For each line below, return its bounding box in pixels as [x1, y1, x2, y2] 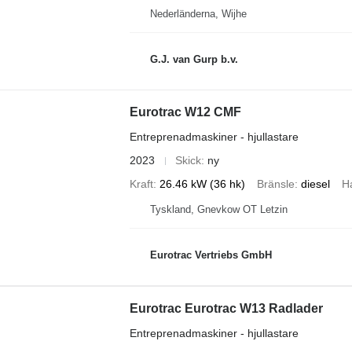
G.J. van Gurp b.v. [149, 53, 238, 65]
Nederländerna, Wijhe [149, 8, 247, 20]
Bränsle [256, 178, 295, 190]
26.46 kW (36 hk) [159, 178, 245, 190]
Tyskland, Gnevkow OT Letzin [149, 203, 288, 215]
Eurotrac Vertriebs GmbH [149, 248, 272, 261]
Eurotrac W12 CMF [129, 105, 241, 119]
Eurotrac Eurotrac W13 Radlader [129, 302, 323, 315]
